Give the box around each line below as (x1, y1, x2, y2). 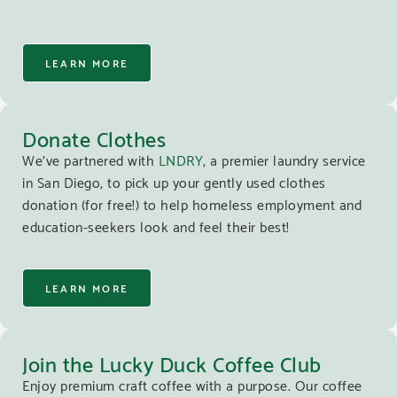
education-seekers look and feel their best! (22, 214, 290, 238)
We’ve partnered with (22, 147, 159, 172)
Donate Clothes (22, 119, 166, 156)
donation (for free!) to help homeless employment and (22, 191, 362, 216)
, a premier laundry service (203, 147, 366, 172)
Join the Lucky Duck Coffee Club (22, 343, 322, 380)
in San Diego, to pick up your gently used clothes (22, 169, 326, 194)
